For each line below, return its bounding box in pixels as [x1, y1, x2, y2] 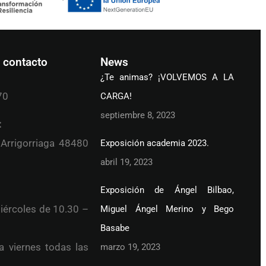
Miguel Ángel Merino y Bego [100, 203, 234, 214]
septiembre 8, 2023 [100, 109, 175, 121]
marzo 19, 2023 [100, 241, 160, 252]
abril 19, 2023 [100, 156, 153, 167]
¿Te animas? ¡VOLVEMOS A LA [100, 71, 234, 83]
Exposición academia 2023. [100, 137, 209, 148]
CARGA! [100, 90, 132, 102]
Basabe [100, 222, 129, 233]
